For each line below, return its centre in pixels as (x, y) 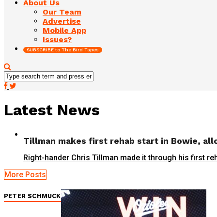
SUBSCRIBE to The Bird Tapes (63, 49)
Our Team (62, 12)
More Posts (25, 174)
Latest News (52, 110)
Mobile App (64, 30)
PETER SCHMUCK (32, 196)
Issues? (57, 39)
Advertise (62, 21)
